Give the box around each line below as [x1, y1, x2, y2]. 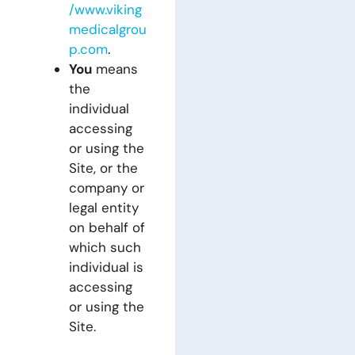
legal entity [68, 199, 139, 216]
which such [68, 239, 141, 256]
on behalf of [68, 219, 145, 236]
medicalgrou [68, 21, 147, 38]
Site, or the [68, 159, 138, 177]
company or [68, 179, 144, 197]
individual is [68, 258, 143, 276]
